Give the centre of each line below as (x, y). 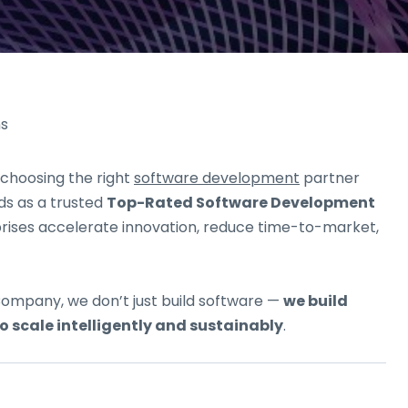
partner (330, 178)
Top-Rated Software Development (241, 203)
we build (316, 301)
